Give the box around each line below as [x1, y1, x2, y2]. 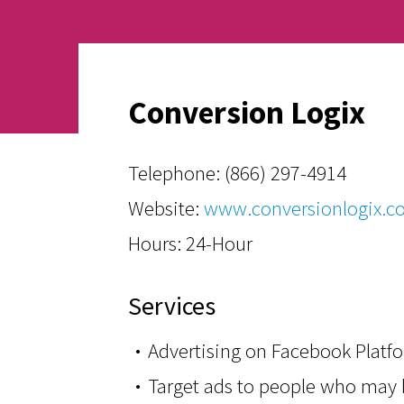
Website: [128, 195, 204, 221]
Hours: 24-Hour [128, 230, 252, 256]
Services [128, 289, 216, 322]
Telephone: [128, 160, 225, 186]
